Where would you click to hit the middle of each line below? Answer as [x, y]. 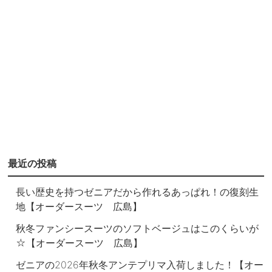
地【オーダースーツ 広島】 [79, 206]
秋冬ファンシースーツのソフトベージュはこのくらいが [138, 229]
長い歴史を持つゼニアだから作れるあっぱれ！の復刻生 [138, 192]
